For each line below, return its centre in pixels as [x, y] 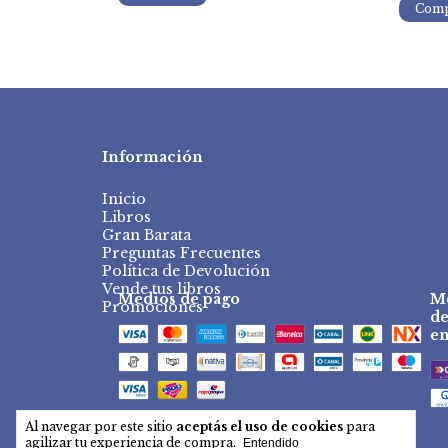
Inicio [124, 198]
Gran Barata [146, 234]
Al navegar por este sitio [100, 426]
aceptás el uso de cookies [259, 426]
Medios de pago [179, 298]
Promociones [152, 306]
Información [152, 156]
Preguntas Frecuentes [181, 252]
